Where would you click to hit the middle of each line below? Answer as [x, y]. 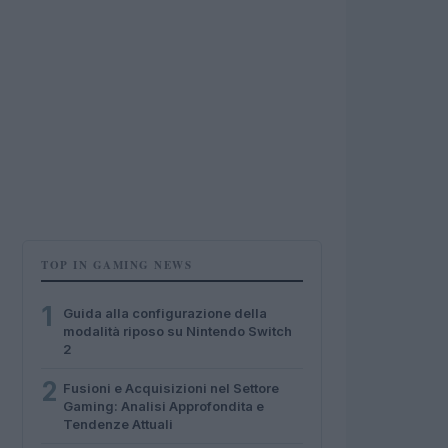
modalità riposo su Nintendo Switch [177, 331]
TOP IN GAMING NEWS [116, 265]
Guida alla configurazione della [165, 313]
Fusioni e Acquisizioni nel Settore [171, 388]
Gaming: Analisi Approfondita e [163, 406]
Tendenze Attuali [118, 424]
